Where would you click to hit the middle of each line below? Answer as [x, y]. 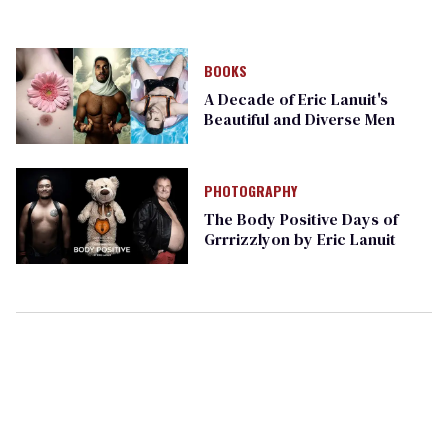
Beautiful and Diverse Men [299, 119]
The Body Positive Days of [300, 219]
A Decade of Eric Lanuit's [295, 99]
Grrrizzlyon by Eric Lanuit [299, 239]
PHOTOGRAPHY [250, 191]
